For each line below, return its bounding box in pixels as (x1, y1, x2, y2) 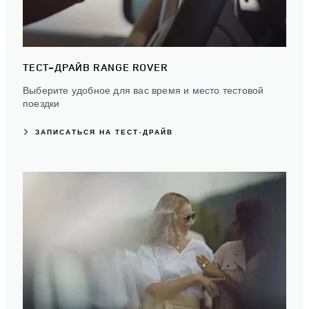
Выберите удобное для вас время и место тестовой (23, 83, 264, 97)
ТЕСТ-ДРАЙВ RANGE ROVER (23, 60, 168, 75)
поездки (23, 96, 60, 110)
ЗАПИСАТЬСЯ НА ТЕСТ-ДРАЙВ (35, 127, 173, 137)
